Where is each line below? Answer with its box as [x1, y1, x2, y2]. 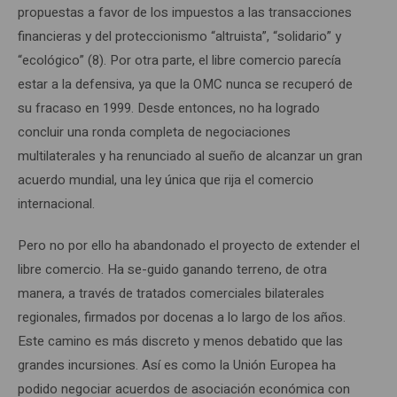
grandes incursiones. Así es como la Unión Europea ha [18, 354, 336, 375]
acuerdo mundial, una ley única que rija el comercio [18, 169, 314, 190]
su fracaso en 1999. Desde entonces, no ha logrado [18, 97, 320, 118]
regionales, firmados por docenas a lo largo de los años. [18, 307, 346, 327]
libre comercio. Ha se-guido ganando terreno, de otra [18, 259, 327, 279]
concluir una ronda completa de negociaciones [18, 121, 291, 142]
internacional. [18, 193, 95, 214]
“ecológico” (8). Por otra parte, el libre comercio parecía [18, 50, 341, 70]
